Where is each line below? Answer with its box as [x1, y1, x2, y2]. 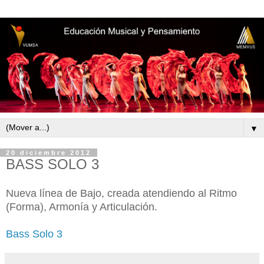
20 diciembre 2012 [6, 149, 91, 157]
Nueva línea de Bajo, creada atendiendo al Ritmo [6, 187, 237, 199]
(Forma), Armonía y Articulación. [6, 200, 157, 213]
